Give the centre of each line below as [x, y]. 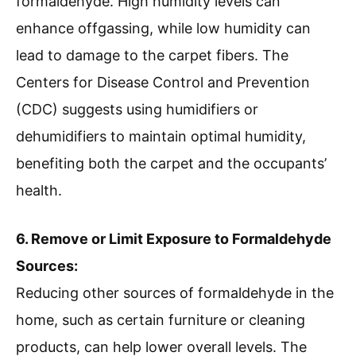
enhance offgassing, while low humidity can [163, 29]
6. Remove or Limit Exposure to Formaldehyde [174, 239]
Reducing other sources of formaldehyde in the [175, 293]
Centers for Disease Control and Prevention [163, 83]
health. [39, 191]
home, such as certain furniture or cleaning [161, 320]
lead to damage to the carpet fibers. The [152, 56]
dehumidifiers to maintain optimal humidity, [161, 137]
